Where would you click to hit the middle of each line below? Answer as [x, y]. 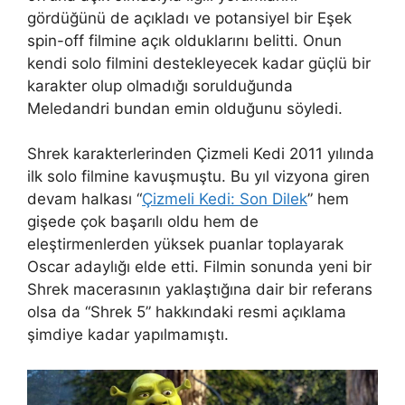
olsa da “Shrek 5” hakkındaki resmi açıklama [187, 312]
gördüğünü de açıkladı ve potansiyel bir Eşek [189, 18]
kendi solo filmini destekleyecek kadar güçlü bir [199, 63]
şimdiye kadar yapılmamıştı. [128, 335]
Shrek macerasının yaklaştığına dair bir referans [200, 290]
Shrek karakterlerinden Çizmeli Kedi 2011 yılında [201, 154]
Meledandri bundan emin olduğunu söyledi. [185, 108]
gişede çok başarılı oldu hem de [143, 222]
